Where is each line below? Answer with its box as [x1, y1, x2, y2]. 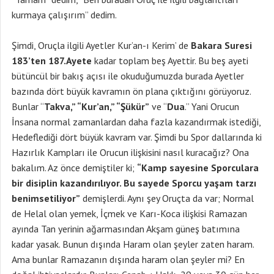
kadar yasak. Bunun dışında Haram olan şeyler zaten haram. [12, 238, 254, 250]
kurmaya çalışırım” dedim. [12, 9, 117, 21]
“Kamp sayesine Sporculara [137, 161, 259, 174]
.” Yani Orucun [185, 100, 239, 113]
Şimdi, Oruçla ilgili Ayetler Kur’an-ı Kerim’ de [12, 39, 191, 51]
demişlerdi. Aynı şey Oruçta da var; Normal [80, 192, 254, 204]
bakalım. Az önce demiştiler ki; [12, 161, 137, 174]
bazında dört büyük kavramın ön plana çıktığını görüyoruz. [12, 85, 251, 97]
